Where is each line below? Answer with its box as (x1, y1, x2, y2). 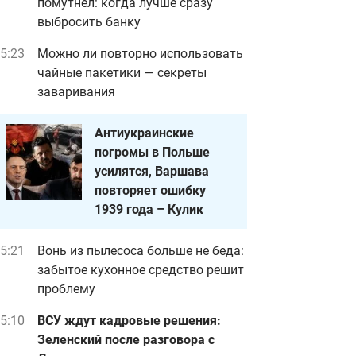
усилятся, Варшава (95, 164, 209, 179)
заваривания (37, 84, 115, 99)
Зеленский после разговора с (37, 332, 215, 347)
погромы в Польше (95, 145, 210, 160)
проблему (37, 281, 95, 296)
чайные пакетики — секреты (37, 65, 207, 80)
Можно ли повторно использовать (37, 46, 243, 61)
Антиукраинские (95, 126, 194, 141)
